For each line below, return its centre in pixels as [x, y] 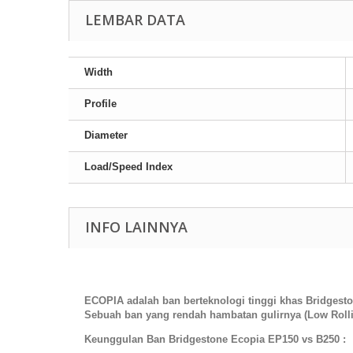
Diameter [106, 136]
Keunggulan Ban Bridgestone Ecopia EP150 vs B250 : [215, 340]
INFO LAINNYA [136, 227]
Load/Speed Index [128, 167]
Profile [100, 104]
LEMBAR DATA [135, 20]
